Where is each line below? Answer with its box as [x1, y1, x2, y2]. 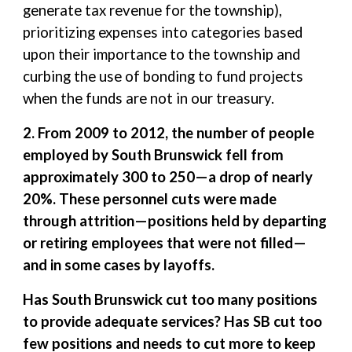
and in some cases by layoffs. [23, 256, 215, 273]
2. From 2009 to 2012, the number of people [23, 124, 315, 141]
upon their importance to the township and [23, 46, 301, 63]
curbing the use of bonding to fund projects [23, 68, 304, 85]
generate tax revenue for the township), [23, 2, 283, 19]
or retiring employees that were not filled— [23, 234, 307, 251]
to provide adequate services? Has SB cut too [23, 313, 323, 330]
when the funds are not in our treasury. [23, 90, 275, 107]
